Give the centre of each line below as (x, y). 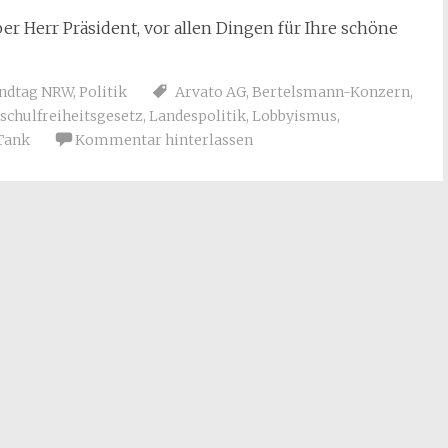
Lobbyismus (294, 116)
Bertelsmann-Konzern (331, 92)
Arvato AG (210, 92)
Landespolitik (197, 116)
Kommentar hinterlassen (164, 140)
